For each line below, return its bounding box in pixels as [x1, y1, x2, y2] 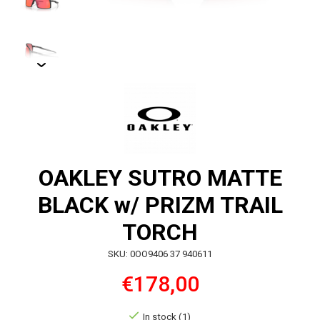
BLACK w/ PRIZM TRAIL [37, 191, 283, 219]
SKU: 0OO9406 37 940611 [108, 249, 212, 260]
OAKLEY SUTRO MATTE [38, 164, 282, 192]
